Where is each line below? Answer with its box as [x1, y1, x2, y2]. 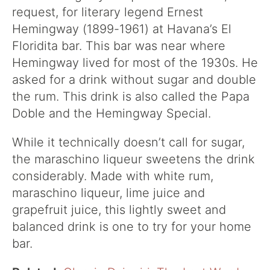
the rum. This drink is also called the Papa [12, 89, 250, 104]
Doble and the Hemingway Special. [12, 106, 211, 121]
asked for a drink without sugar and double [12, 72, 256, 87]
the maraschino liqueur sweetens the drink [12, 152, 255, 167]
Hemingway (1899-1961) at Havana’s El [12, 22, 231, 37]
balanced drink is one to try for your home [12, 219, 251, 234]
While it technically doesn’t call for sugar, [12, 135, 245, 150]
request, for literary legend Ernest [12, 5, 203, 20]
